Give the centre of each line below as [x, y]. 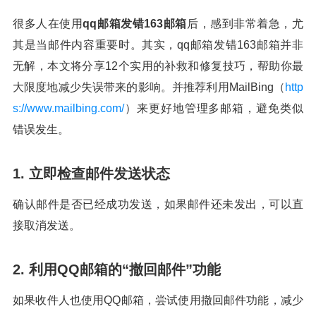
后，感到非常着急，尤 [245, 24]
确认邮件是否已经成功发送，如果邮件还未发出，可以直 [158, 204]
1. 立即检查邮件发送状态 [91, 174]
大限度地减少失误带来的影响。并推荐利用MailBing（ [149, 87]
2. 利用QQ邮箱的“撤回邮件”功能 [117, 269]
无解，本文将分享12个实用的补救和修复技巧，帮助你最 [158, 66]
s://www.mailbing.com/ [68, 108]
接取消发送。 [47, 225]
